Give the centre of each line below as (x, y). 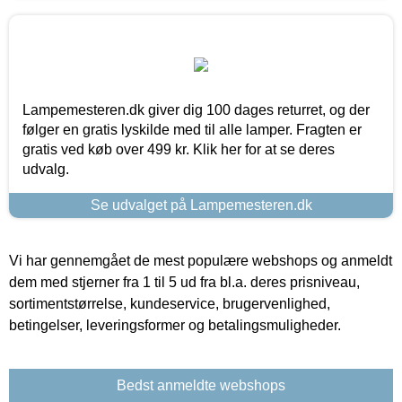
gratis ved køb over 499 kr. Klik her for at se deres (179, 149)
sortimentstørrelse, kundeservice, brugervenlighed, (170, 303)
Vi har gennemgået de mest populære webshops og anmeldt (201, 260)
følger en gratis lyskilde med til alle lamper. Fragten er (192, 129)
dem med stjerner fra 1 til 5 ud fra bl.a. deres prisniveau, (184, 282)
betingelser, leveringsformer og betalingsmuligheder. (175, 325)
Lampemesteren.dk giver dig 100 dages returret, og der (196, 109)
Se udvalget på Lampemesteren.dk (201, 205)
